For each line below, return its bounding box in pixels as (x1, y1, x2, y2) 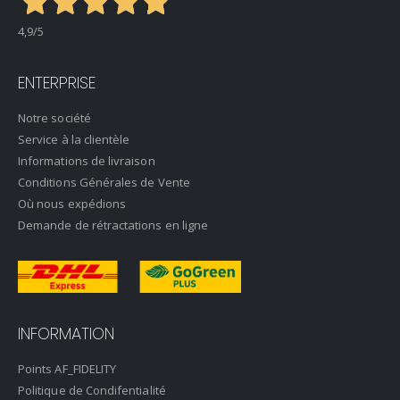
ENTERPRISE (18, 71, 96, 95)
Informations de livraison (18, 153, 155, 170)
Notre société (18, 110, 91, 127)
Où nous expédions (18, 196, 127, 212)
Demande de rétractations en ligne (18, 217, 209, 234)
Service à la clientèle (18, 131, 130, 148)
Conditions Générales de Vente (18, 174, 190, 191)
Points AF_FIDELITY (18, 361, 117, 378)
